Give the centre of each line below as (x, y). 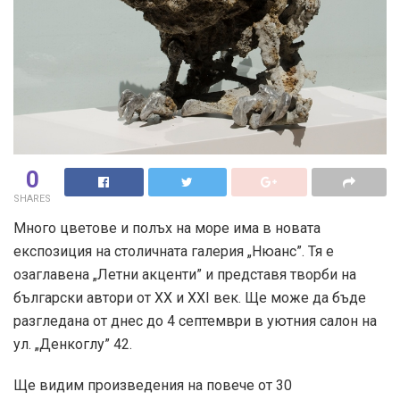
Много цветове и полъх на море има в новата (167, 228)
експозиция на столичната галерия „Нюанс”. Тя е (174, 251)
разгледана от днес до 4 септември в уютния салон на (195, 321)
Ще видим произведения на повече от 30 (153, 385)
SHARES (32, 198)
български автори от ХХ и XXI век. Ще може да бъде (190, 297)
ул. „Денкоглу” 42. (73, 344)
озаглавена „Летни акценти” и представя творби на (185, 274)
